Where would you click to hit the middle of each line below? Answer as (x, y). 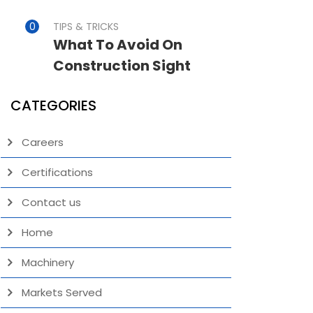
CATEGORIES (53, 105)
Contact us (51, 202)
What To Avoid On (118, 45)
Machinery (48, 262)
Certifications (57, 172)
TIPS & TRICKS (86, 27)
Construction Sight (122, 66)
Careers (43, 142)
